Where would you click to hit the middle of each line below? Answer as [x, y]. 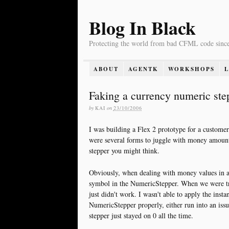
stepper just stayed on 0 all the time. [141, 215]
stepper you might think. [124, 150]
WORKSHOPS [192, 69]
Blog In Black [142, 28]
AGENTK [144, 69]
